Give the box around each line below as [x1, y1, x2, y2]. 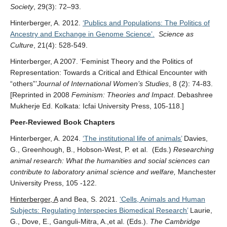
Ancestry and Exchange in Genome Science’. [10, 30, 155, 38]
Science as [159, 30, 194, 38]
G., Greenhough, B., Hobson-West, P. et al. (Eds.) [10, 145, 173, 154]
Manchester [176, 168, 216, 176]
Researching [173, 145, 214, 154]
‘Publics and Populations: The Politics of [83, 19, 210, 27]
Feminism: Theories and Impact [71, 91, 173, 99]
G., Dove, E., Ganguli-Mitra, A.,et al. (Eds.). [10, 217, 150, 225]
